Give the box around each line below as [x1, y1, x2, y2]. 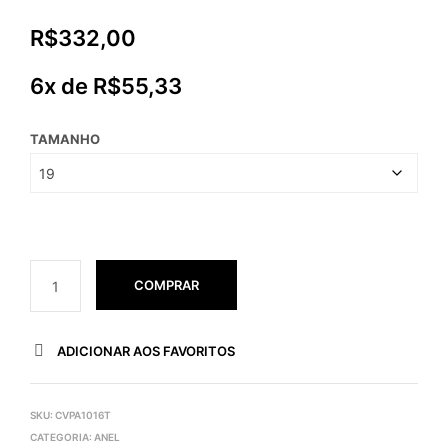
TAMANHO [30, 131, 100, 147]
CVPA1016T [55, 409, 111, 421]
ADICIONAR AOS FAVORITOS [57, 343, 235, 359]
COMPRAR [133, 277, 199, 293]
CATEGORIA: [30, 431, 94, 443]
